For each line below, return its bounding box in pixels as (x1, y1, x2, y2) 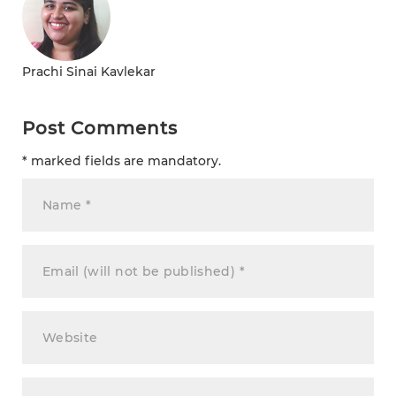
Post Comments (22, 117, 178, 139)
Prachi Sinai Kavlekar (22, 63, 156, 80)
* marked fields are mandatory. (22, 152, 221, 169)
